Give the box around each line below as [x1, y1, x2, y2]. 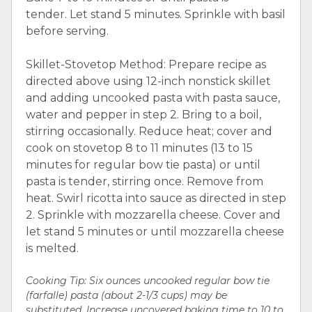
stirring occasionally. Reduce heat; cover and [26, 124, 272, 138]
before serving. [26, 24, 109, 38]
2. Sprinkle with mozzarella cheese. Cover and [26, 208, 281, 221]
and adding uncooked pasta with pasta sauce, [26, 91, 280, 104]
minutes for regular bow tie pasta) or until [26, 157, 260, 171]
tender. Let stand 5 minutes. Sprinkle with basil [26, 7, 286, 21]
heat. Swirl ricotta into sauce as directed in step [26, 191, 286, 205]
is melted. [26, 241, 79, 255]
